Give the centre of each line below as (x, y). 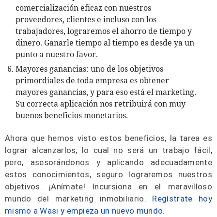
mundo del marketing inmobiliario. (79, 199)
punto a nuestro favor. (57, 54)
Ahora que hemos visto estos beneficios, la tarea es (108, 138)
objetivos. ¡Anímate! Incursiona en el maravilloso (108, 186)
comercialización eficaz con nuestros (83, 8)
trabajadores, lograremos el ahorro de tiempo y (104, 31)
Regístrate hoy (182, 199)
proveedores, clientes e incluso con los (86, 19)
